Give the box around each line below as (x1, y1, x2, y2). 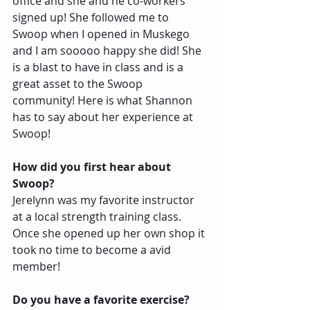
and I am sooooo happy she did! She (12, 42, 204, 58)
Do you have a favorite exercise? (12, 291, 195, 307)
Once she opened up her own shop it (12, 225, 208, 241)
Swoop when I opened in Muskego (12, 26, 192, 42)
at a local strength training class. (12, 208, 187, 224)
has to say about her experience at (12, 109, 196, 125)
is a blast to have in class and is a (12, 59, 186, 75)
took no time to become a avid (12, 241, 174, 257)
